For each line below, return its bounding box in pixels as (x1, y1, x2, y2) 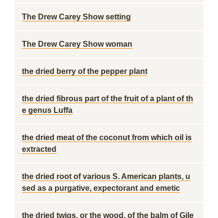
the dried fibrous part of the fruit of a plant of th (22, 94, 193, 103)
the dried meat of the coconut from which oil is (22, 133, 192, 142)
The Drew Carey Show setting (22, 13, 131, 21)
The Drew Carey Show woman (22, 40, 132, 48)
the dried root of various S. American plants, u (22, 172, 190, 181)
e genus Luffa (22, 106, 73, 114)
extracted (22, 145, 56, 153)
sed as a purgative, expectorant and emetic (22, 184, 180, 192)
